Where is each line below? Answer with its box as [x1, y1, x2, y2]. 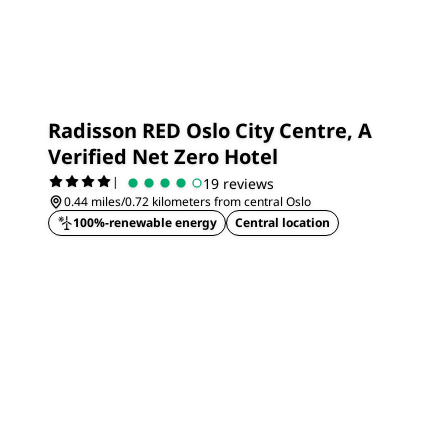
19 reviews [203, 173, 274, 193]
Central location [235, 214, 330, 231]
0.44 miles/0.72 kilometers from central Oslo [64, 193, 311, 210]
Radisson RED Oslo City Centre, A [48, 117, 372, 144]
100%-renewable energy [73, 214, 217, 231]
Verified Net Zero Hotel [48, 143, 278, 170]
